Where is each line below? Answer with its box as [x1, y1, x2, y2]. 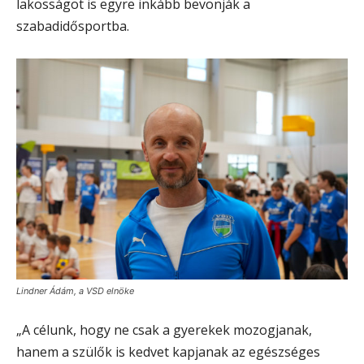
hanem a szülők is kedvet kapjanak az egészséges [16, 343, 320, 362]
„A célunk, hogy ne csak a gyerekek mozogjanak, [16, 321, 312, 340]
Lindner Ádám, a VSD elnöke [16, 285, 134, 297]
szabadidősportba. [16, 16, 129, 35]
